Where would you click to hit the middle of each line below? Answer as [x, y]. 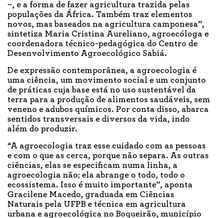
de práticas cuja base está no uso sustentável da [102, 90]
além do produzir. [43, 129]
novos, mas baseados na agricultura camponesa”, [106, 25]
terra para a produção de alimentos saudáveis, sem [109, 100]
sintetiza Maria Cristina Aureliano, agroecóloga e [108, 34]
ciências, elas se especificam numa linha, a [92, 166]
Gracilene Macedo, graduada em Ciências [91, 195]
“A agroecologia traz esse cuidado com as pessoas [107, 146]
